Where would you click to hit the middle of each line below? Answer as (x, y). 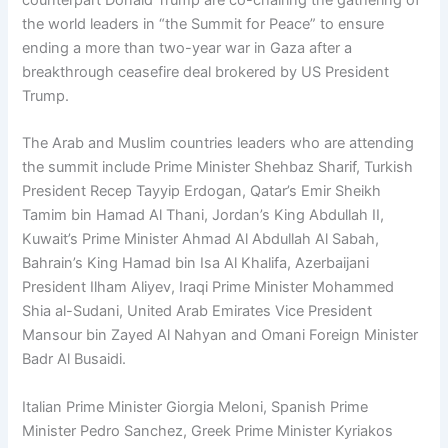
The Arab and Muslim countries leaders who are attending (218, 143)
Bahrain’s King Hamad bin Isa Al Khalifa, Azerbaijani (196, 263)
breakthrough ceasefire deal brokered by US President (206, 72)
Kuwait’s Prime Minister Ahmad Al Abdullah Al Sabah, (201, 239)
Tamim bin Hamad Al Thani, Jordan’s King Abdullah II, (203, 215)
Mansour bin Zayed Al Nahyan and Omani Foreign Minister (220, 335)
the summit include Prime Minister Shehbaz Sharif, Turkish (218, 167)
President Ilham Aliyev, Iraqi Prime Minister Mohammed (208, 287)
